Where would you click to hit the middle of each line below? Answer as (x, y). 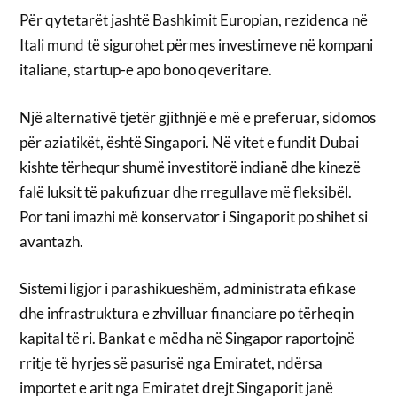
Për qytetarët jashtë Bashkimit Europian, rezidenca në (194, 20)
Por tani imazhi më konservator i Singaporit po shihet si (194, 216)
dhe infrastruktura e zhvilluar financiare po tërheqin (187, 314)
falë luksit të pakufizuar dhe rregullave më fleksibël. (186, 191)
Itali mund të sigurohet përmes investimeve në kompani (197, 45)
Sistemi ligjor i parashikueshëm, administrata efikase (188, 289)
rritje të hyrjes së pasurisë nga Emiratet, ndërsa (171, 363)
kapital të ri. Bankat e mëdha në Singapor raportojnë (187, 339)
